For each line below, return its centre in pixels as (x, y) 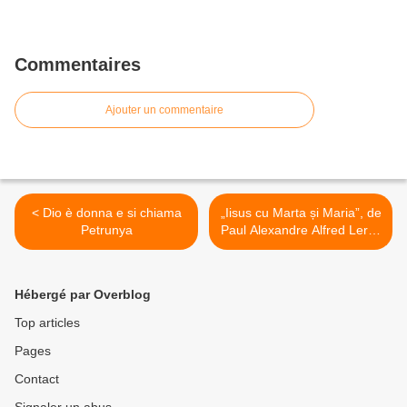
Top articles (47, 323)
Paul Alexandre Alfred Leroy (301, 230)
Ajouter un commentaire (164, 110)
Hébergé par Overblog (83, 295)
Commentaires (78, 65)
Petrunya (106, 230)
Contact (37, 379)
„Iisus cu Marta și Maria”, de (301, 213)
